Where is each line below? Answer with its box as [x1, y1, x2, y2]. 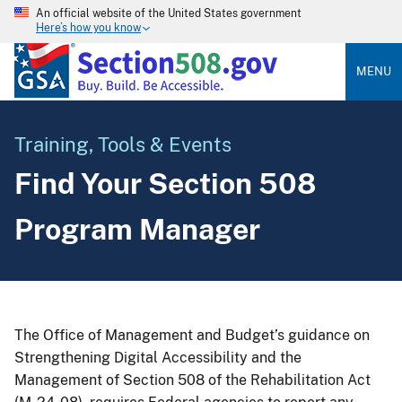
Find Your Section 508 [14, 167, 316, 200]
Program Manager [14, 213, 260, 246]
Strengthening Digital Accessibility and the [14, 349, 301, 366]
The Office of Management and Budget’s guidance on [14, 327, 370, 344]
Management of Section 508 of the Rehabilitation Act [14, 371, 371, 389]
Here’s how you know [36, 22, 141, 34]
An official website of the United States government [36, 7, 301, 20]
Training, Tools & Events [14, 133, 232, 156]
